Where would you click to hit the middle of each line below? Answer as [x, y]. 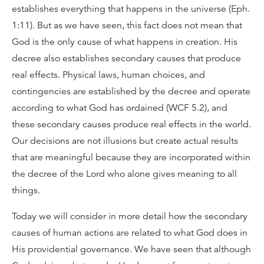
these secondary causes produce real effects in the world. [131, 124]
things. [26, 190]
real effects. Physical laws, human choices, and [108, 75]
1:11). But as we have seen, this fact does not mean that [127, 25]
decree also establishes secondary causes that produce [126, 58]
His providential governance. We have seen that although [131, 249]
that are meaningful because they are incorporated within [131, 157]
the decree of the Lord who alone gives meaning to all [124, 174]
